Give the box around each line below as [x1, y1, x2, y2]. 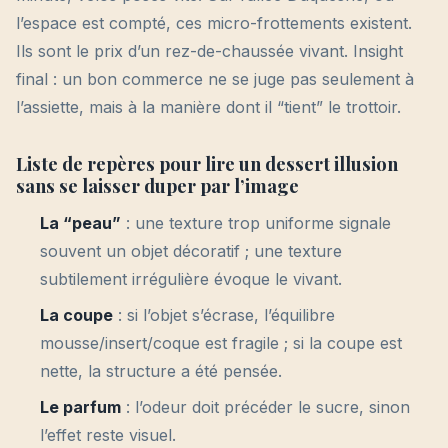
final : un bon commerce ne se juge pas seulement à [16, 69, 414, 90]
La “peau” [40, 213, 121, 234]
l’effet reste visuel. [40, 425, 176, 446]
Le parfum [40, 397, 121, 418]
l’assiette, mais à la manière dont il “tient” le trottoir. [16, 97, 401, 118]
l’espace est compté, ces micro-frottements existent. [16, 13, 412, 34]
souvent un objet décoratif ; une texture [40, 241, 342, 262]
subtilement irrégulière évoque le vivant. [40, 269, 342, 290]
